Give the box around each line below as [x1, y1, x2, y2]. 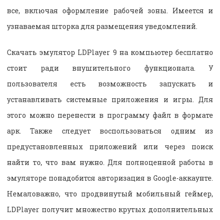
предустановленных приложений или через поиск [7, 141, 213, 151]
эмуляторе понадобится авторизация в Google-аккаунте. [7, 173, 213, 183]
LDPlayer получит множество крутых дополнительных [7, 204, 213, 214]
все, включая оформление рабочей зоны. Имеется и [7, 5, 213, 15]
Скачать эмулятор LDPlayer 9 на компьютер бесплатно [7, 47, 213, 57]
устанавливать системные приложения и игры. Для [7, 94, 213, 104]
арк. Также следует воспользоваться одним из [7, 126, 213, 136]
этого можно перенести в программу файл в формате [7, 110, 213, 120]
